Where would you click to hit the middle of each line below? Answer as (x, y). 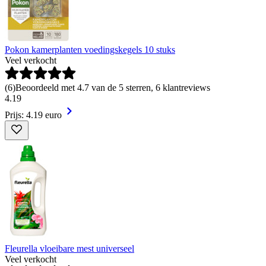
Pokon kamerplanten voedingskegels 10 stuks (90, 49)
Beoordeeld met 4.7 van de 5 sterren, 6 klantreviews (113, 87)
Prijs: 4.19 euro (33, 115)
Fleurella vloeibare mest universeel (69, 248)
